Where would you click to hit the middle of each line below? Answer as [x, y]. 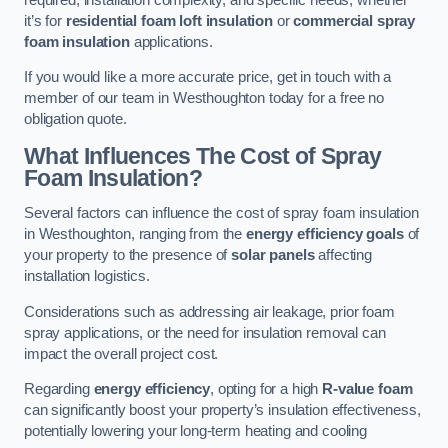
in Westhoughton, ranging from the [135, 234]
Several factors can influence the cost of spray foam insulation [221, 213]
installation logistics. [87, 276]
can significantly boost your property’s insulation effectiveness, [222, 410]
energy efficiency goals [325, 234]
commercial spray [354, 20]
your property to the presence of [128, 255]
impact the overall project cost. [121, 353]
